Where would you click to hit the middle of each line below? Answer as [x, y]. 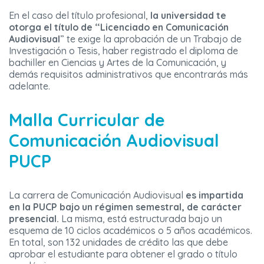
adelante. [29, 86]
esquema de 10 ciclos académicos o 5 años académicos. [131, 231]
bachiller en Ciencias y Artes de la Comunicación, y [118, 63]
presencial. [35, 219]
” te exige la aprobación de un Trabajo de [151, 39]
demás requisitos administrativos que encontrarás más [128, 75]
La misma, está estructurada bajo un [142, 219]
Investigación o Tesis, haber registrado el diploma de [123, 51]
